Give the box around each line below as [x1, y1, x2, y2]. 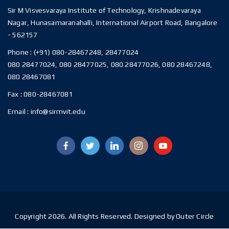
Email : [8, 107, 29, 116]
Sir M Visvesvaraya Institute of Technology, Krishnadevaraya [8, 6, 201, 14]
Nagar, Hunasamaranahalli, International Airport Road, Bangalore [8, 18, 218, 27]
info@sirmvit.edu [29, 107, 85, 116]
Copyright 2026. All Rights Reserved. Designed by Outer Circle [15, 212, 214, 220]
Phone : [8, 48, 34, 56]
